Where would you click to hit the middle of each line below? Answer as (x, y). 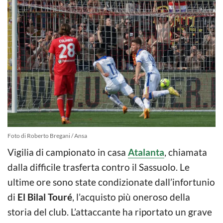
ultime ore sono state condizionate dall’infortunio (111, 182)
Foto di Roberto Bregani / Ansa (47, 135)
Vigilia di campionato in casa (68, 152)
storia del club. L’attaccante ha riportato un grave (110, 212)
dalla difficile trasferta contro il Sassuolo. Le (99, 167)
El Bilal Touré (45, 197)
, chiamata (186, 152)
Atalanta (146, 152)
